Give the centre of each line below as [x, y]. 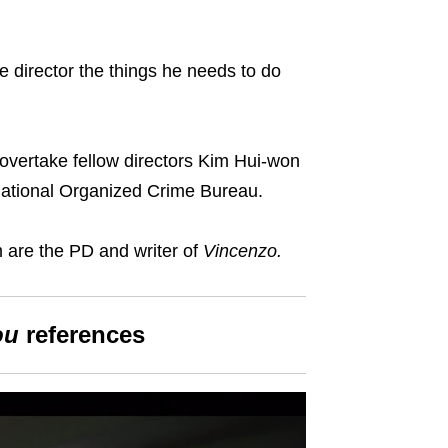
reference [78, 334]
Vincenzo [239, 250]
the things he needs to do [177, 70]
